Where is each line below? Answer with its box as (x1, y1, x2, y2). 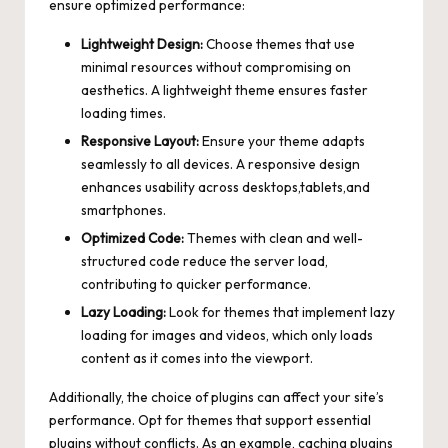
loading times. (81, 103, 166, 122)
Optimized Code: (81, 229, 184, 248)
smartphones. (81, 201, 166, 220)
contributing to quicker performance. (81, 275, 311, 294)
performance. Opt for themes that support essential (49, 411, 371, 430)
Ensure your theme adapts (199, 132, 365, 151)
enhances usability (81, 178, 195, 197)
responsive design (248, 155, 360, 174)
